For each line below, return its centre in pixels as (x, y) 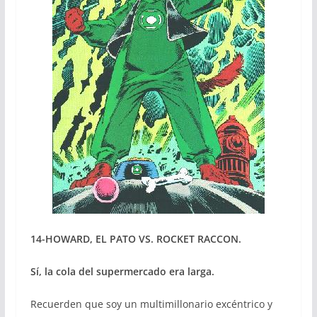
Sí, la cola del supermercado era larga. (122, 271)
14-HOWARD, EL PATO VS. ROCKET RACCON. (136, 238)
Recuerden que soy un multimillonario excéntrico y (151, 304)
